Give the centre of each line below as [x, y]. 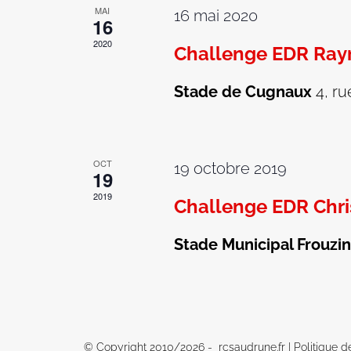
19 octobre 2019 [231, 168]
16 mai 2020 [216, 16]
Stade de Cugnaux [245, 92]
